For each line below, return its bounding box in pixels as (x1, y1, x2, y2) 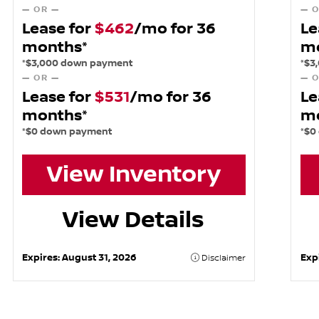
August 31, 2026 (62, 251, 137, 263)
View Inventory (46, 161, 221, 189)
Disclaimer (199, 252, 246, 263)
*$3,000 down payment (22, 57, 133, 69)
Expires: (22, 251, 63, 263)
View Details (63, 206, 205, 234)
